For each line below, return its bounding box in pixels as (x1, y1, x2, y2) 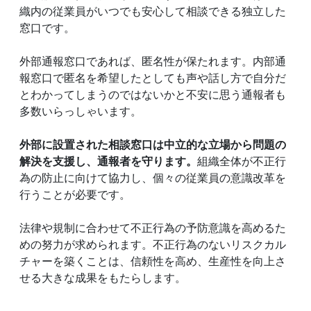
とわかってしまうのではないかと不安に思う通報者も (19, 87, 286, 103)
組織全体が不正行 (197, 153, 286, 169)
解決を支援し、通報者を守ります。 (19, 153, 197, 169)
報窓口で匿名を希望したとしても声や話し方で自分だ (19, 70, 286, 86)
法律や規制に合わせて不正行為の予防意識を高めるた (19, 220, 286, 236)
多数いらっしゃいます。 (19, 103, 142, 119)
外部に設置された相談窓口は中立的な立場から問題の (19, 137, 286, 153)
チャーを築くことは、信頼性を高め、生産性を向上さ (19, 253, 286, 269)
